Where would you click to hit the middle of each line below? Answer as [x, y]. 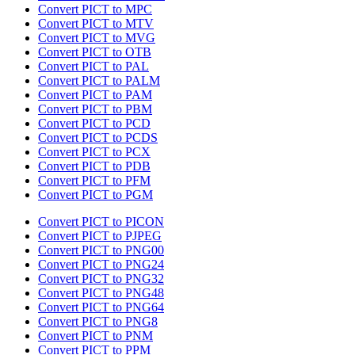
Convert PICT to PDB [94, 166]
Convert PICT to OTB [95, 52]
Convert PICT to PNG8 [98, 322]
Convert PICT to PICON [101, 222]
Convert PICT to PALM [99, 81]
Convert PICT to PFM [94, 181]
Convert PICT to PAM [95, 95]
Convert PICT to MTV [96, 24]
